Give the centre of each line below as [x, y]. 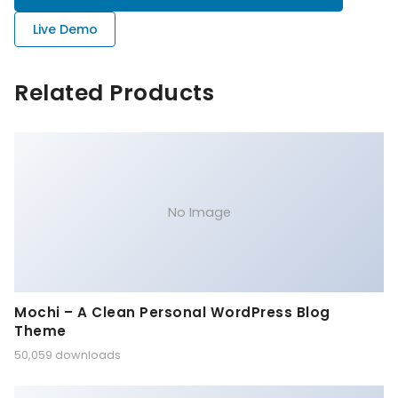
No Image [199, 213]
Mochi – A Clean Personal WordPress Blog [172, 313]
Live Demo [65, 30]
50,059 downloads [68, 354]
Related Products [114, 93]
